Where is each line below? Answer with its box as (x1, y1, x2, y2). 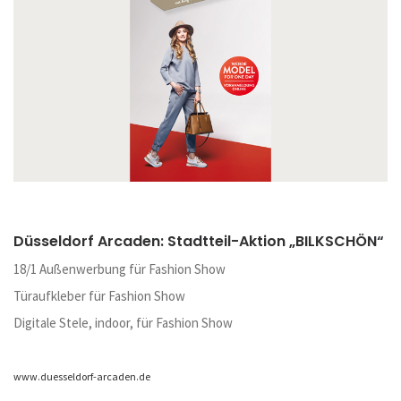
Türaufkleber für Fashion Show (13, 286, 185, 304)
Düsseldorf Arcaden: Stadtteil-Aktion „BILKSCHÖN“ (13, 230, 384, 252)
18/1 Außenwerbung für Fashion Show (13, 260, 226, 277)
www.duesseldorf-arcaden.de (13, 369, 150, 383)
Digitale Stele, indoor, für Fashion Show (13, 313, 233, 331)
